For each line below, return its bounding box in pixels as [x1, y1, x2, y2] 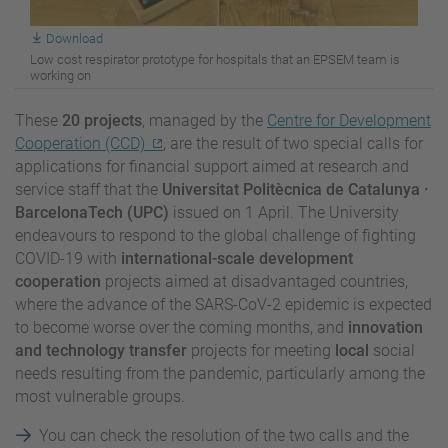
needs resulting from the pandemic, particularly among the [15, 363, 425, 383]
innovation [348, 317, 423, 337]
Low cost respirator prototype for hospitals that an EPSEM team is [30, 51, 400, 67]
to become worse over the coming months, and [15, 317, 348, 337]
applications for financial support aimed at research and [15, 156, 409, 176]
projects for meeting [187, 340, 335, 360]
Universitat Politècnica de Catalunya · [162, 179, 429, 199]
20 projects [62, 110, 142, 130]
